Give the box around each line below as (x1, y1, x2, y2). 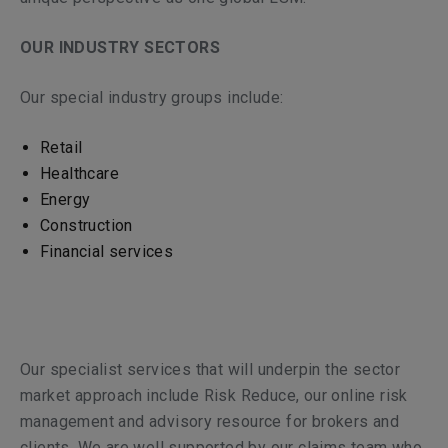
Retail (40, 138, 83, 157)
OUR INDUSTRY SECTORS (20, 38, 220, 57)
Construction (40, 216, 133, 235)
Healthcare (40, 164, 119, 183)
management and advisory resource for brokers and (20, 412, 400, 431)
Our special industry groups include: (20, 88, 284, 107)
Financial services (40, 242, 174, 261)
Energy (40, 190, 91, 209)
